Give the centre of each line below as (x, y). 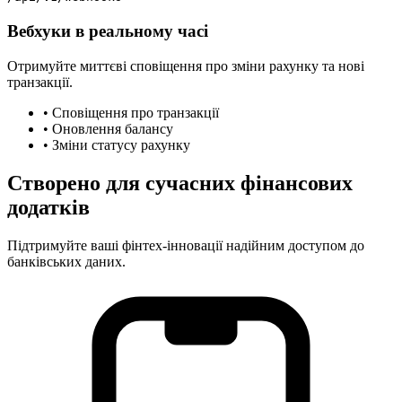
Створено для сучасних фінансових (180, 183)
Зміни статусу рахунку (121, 144)
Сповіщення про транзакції (135, 112)
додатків (48, 207)
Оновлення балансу (113, 128)
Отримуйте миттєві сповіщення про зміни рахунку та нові (186, 66)
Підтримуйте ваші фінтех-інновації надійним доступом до (186, 245)
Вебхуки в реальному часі (108, 31)
